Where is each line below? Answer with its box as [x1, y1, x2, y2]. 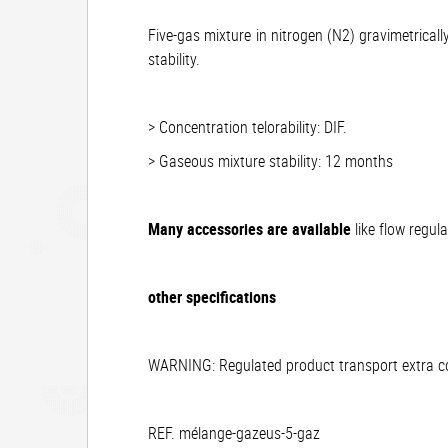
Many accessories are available [148, 218, 351, 241]
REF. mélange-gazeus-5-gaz [148, 422, 320, 445]
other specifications [148, 286, 276, 309]
